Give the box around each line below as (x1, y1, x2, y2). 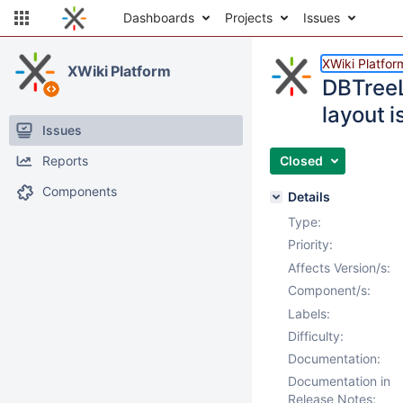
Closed (280, 153, 323, 168)
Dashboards (123, 10, 194, 25)
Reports (42, 153, 88, 168)
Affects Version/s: (288, 260, 390, 275)
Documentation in (288, 373, 390, 389)
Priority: (288, 237, 333, 252)
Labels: (288, 306, 330, 321)
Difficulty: (288, 328, 344, 344)
